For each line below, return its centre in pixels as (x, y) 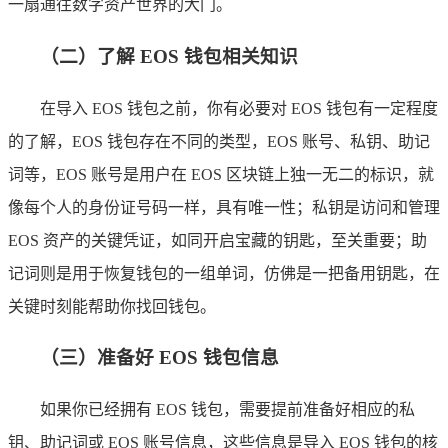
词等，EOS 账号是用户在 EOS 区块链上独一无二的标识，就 (221, 174)
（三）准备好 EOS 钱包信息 (159, 358)
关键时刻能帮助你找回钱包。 (112, 306)
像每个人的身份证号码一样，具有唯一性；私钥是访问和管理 (224, 207)
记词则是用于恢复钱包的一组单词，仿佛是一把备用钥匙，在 (224, 273)
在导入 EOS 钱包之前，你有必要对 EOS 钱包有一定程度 (239, 108)
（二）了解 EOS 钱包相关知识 (169, 56)
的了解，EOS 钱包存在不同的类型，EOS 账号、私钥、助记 (219, 141)
